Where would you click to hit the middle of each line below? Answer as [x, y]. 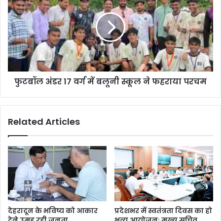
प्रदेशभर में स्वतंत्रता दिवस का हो [163, 211]
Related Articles [44, 121]
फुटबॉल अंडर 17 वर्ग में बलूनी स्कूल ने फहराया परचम [110, 81]
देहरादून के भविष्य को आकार [53, 211]
